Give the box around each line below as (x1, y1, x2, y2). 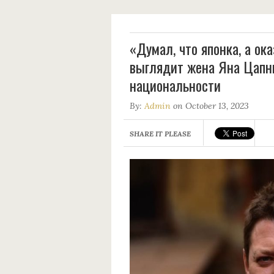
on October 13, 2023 (173, 100, 249, 111)
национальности (130, 74, 221, 96)
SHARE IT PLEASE (130, 129, 191, 138)
